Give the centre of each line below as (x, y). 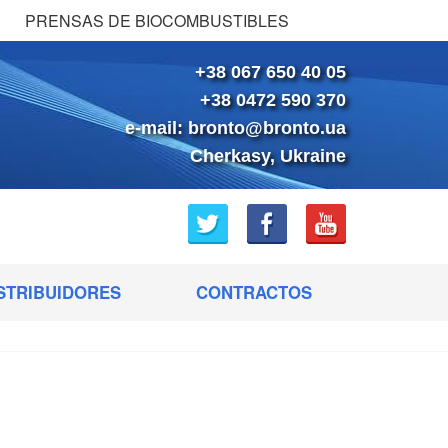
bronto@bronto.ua (267, 127)
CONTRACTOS (254, 292)
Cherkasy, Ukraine (268, 155)
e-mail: (156, 127)
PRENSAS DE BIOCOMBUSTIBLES (156, 20)
